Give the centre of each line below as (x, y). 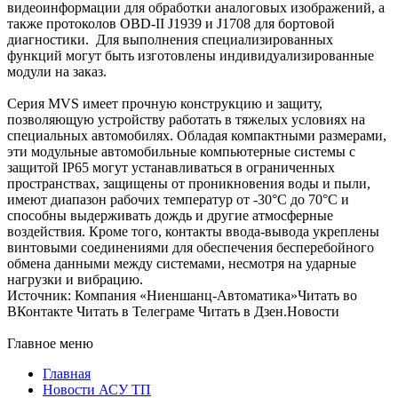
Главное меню (50, 344)
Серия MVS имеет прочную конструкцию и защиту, (165, 104)
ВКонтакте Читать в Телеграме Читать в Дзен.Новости (173, 312)
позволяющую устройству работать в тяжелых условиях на (186, 120)
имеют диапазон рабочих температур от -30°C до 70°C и (178, 200)
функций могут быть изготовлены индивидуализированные (191, 56)
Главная (67, 374)
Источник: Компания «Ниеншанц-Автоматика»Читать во (182, 296)
